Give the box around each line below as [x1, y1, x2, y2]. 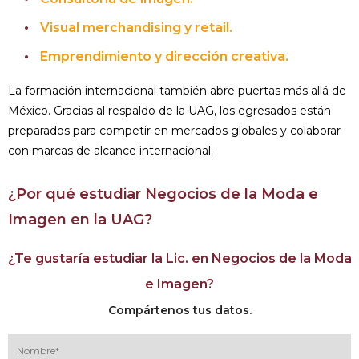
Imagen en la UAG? [8, 211, 152, 229]
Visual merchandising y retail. [40, 20, 232, 36]
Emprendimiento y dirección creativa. [40, 49, 288, 65]
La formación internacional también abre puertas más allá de [8, 83, 346, 99]
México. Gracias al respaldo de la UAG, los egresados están [8, 103, 331, 119]
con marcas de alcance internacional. [8, 143, 213, 159]
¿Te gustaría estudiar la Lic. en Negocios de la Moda [7, 251, 352, 267]
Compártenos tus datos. [107, 303, 252, 318]
